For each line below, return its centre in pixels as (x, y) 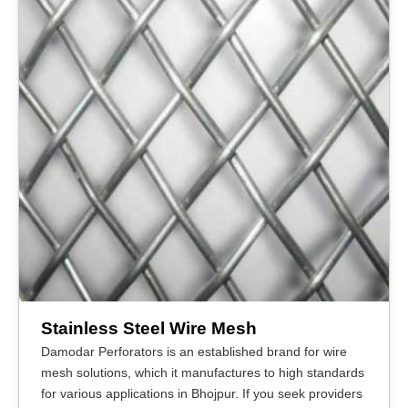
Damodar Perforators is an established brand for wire (194, 351)
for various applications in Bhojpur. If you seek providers (202, 393)
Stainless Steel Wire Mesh (149, 328)
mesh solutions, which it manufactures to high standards (203, 372)
